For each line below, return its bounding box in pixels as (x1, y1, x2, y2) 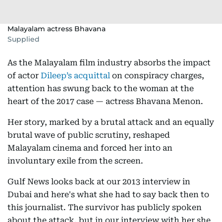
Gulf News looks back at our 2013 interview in (7, 177, 190, 186)
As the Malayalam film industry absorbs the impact (7, 58, 211, 67)
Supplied (7, 35, 40, 44)
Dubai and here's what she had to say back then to (7, 190, 209, 199)
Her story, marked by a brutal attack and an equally (7, 117, 214, 127)
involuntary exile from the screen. (7, 156, 143, 166)
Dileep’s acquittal (41, 71, 110, 80)
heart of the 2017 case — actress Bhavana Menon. (7, 97, 203, 106)
